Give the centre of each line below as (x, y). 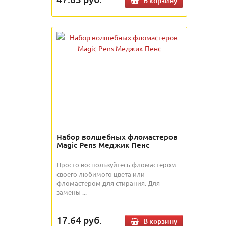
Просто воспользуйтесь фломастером (116, 164)
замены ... (72, 192)
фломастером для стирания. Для (108, 183)
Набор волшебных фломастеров (117, 136)
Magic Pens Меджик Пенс (103, 145)
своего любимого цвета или (101, 174)
